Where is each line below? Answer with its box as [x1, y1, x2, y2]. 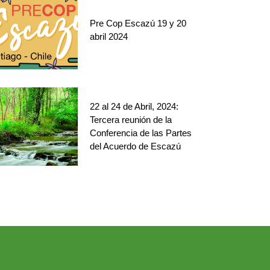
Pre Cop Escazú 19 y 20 [90, 18, 187, 28]
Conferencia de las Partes [90, 128, 192, 138]
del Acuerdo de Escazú [90, 141, 181, 151]
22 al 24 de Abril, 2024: [90, 101, 179, 111]
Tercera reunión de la [90, 115, 172, 125]
